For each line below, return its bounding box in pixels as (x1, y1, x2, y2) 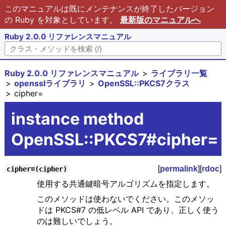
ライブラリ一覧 (151, 68, 208, 79)
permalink (160, 164, 198, 174)
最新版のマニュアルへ (120, 15, 201, 25)
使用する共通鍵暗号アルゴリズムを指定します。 (36, 179, 214, 189)
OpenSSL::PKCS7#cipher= (11, 129, 218, 149)
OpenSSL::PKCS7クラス (98, 78, 190, 89)
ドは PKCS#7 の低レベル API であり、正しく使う (36, 205, 219, 215)
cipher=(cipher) (7, 165, 68, 174)
